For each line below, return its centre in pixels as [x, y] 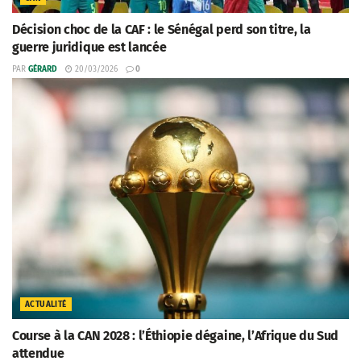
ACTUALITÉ [46, 305]
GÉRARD [43, 70]
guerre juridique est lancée [89, 48]
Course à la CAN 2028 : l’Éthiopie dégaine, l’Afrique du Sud [176, 336]
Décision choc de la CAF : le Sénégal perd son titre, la [162, 30]
